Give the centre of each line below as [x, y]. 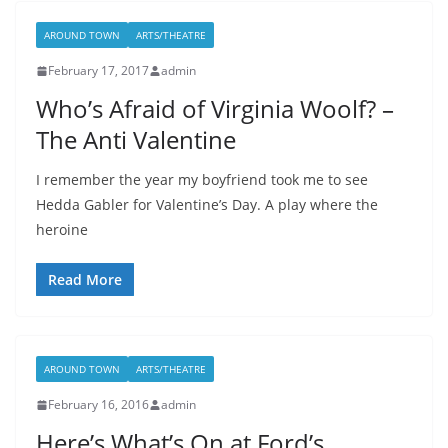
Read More [85, 280]
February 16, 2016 [98, 405]
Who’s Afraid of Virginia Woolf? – [215, 109]
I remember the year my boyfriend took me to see [202, 180]
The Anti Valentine [136, 140]
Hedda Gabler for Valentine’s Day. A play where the [207, 205]
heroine [62, 230]
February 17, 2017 [98, 71]
